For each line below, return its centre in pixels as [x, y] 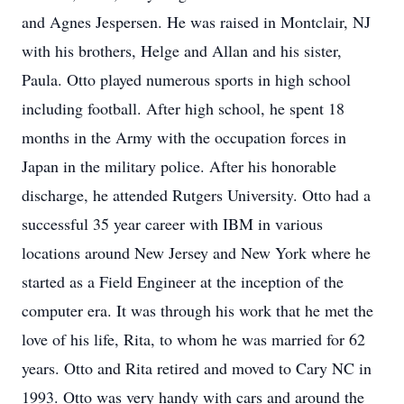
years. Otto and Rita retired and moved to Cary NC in [197, 368]
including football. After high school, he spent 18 [183, 108]
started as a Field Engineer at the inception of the [183, 281]
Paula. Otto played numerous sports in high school [186, 79]
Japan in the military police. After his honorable [179, 166]
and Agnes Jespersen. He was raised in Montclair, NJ [196, 22]
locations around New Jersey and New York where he [196, 252]
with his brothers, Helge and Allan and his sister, [182, 50]
